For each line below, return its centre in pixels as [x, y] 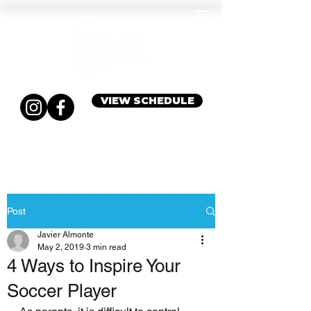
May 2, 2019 [61, 247]
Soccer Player [62, 291]
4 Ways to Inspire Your [94, 266]
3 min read [106, 247]
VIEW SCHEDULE [147, 101]
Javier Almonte [66, 235]
